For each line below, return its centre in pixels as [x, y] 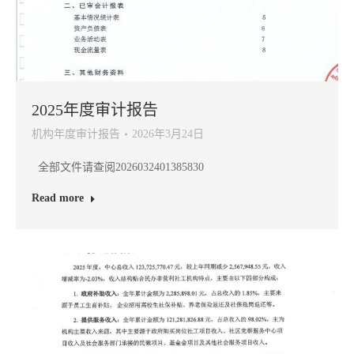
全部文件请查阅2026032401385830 [121, 167]
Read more [58, 198]
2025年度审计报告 [95, 110]
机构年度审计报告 [76, 134]
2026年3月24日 [168, 134]
